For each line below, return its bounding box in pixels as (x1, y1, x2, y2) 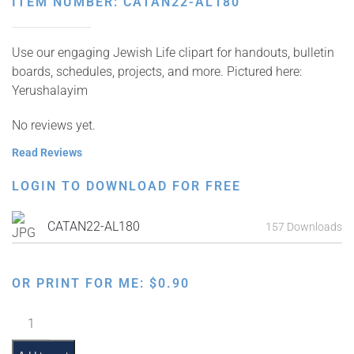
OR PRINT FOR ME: (12, 276, 149, 291)
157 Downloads (265, 220, 342, 233)
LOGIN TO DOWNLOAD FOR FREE (12, 179, 241, 194)
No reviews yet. (12, 118, 96, 133)
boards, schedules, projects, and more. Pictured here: (12, 64, 302, 79)
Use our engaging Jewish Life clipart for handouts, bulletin (12, 45, 334, 60)
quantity (11, 328, 57, 343)
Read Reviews (12, 146, 82, 159)
